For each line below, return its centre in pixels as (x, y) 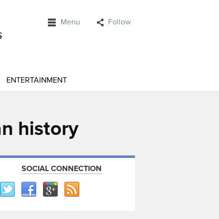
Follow (120, 22)
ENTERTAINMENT (37, 80)
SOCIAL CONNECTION (62, 169)
